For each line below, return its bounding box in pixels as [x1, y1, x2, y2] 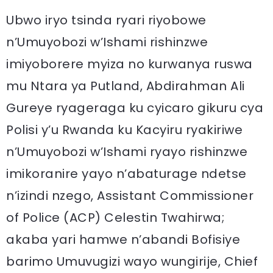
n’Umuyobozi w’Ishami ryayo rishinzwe [6, 143, 247, 160]
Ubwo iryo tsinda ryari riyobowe [6, 12, 207, 29]
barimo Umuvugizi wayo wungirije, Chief [6, 253, 258, 270]
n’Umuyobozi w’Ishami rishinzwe [6, 34, 208, 51]
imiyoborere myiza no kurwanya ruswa [6, 55, 253, 73]
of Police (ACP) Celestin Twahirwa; [6, 209, 224, 226]
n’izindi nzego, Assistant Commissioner [6, 187, 253, 204]
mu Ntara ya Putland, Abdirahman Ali [6, 77, 245, 94]
